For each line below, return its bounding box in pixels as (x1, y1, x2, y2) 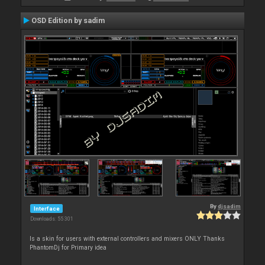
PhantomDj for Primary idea (30, 244, 107, 252)
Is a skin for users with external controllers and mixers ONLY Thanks (30, 235, 225, 243)
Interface (33, 205, 60, 212)
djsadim (218, 203, 241, 210)
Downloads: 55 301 (30, 216, 73, 222)
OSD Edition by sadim (31, 17, 105, 25)
